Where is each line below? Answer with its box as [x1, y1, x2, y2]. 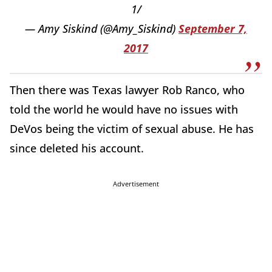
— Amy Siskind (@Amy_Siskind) [25, 21, 178, 36]
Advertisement [113, 179, 159, 189]
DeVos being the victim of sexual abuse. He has [10, 121, 254, 137]
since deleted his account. [10, 141, 144, 156]
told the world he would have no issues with [10, 102, 238, 117]
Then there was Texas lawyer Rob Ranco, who [10, 83, 245, 98]
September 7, [178, 21, 247, 36]
